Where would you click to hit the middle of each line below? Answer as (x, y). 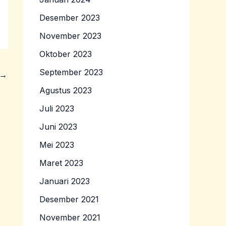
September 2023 (71, 72)
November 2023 (70, 36)
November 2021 (70, 218)
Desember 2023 (70, 18)
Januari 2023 (65, 181)
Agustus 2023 (66, 91)
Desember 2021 (69, 200)
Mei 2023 (57, 145)
